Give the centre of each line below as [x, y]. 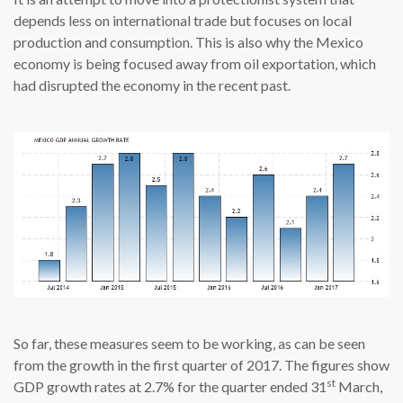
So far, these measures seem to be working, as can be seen [189, 343]
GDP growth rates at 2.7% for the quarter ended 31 [170, 386]
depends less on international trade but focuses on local [183, 20]
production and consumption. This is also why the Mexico [188, 41]
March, [359, 386]
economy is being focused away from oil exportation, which [195, 63]
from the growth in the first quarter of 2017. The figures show [201, 364]
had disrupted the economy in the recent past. [152, 85]
